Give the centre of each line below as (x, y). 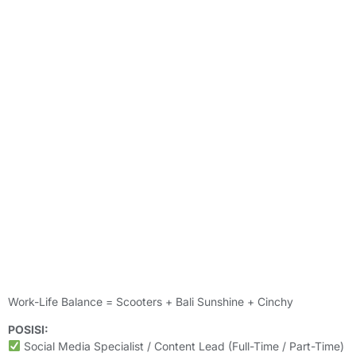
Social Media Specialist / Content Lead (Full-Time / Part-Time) (182, 346)
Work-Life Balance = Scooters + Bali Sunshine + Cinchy (151, 301)
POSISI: (28, 329)
